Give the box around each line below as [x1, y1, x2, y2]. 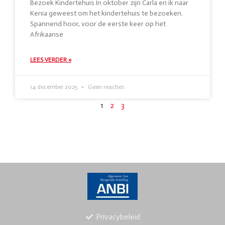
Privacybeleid [96, 212, 141, 221]
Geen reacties [86, 83, 125, 90]
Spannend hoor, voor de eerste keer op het [30, 20, 166, 28]
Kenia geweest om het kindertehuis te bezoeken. [30, 9, 183, 18]
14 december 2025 [30, 83, 79, 90]
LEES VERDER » [30, 56, 71, 63]
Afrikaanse [30, 30, 63, 39]
